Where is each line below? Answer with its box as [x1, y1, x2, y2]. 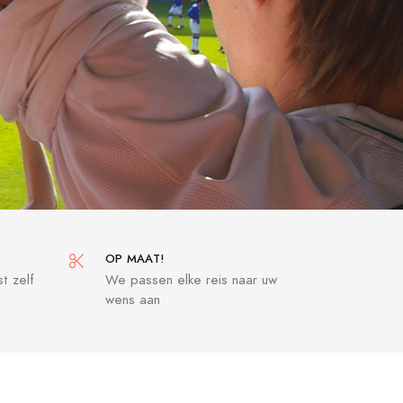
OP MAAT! [105, 251, 165, 267]
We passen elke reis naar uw [105, 271, 277, 289]
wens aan [105, 291, 160, 309]
